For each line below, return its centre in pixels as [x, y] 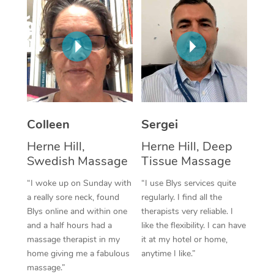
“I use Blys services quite [189, 183]
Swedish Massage [77, 161]
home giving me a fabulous [78, 253]
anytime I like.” [168, 253]
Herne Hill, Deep [187, 146]
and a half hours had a [69, 225]
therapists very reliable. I [187, 211]
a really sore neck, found [73, 197]
